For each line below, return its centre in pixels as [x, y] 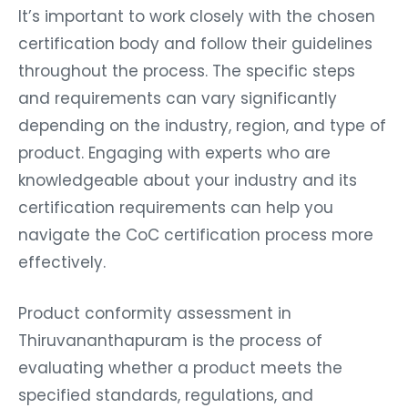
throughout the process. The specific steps [187, 67]
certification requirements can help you [176, 204]
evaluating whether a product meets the [180, 364]
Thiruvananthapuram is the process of [170, 337]
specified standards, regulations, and [166, 391]
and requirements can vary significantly [178, 94]
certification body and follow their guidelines [195, 40]
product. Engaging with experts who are [174, 149]
